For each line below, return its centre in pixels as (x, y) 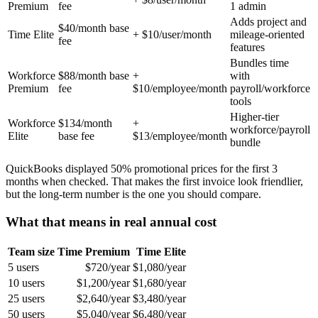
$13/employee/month (180, 136)
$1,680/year (159, 283)
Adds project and (268, 22)
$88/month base (94, 76)
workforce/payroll (270, 130)
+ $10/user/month (172, 35)
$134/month (85, 124)
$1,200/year (103, 283)
